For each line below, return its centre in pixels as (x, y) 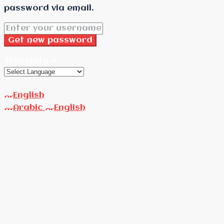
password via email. (49, 8)
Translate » (30, 60)
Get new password (50, 40)
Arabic (29, 107)
